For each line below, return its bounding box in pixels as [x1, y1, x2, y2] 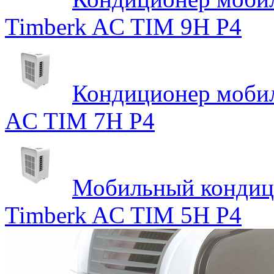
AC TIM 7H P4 [5, 107, 155, 134]
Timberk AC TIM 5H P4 [5, 201, 242, 228]
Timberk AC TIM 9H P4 [5, 13, 242, 40]
